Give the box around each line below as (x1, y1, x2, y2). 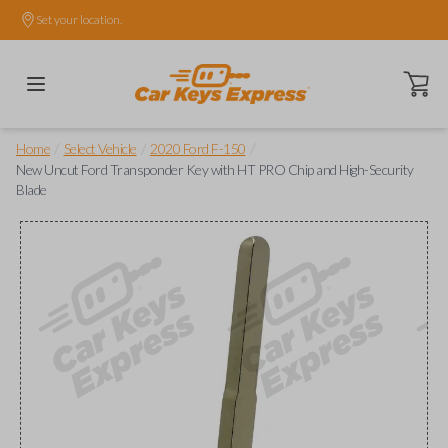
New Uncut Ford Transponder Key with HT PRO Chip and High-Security (16, 161, 414, 178)
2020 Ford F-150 (150, 140, 246, 157)
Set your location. (36, 12, 122, 27)
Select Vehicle (63, 140, 137, 157)
